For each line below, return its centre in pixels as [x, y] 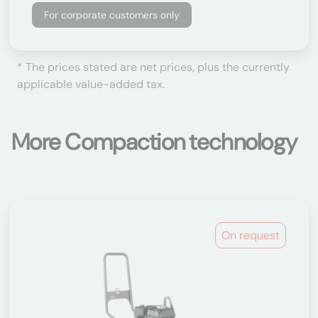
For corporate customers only [112, 15]
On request [251, 235]
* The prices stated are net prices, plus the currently [153, 67]
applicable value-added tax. [91, 84]
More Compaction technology [154, 142]
